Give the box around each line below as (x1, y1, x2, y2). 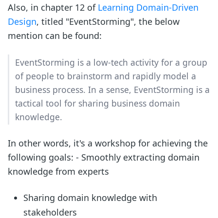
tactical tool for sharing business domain (15, 97, 181, 109)
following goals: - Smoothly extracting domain (8, 151, 200, 163)
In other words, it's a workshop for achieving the (8, 137, 208, 149)
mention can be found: (8, 30, 102, 42)
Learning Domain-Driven (98, 1, 199, 14)
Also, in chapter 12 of (8, 1, 98, 14)
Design (8, 16, 36, 28)
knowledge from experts (8, 165, 109, 178)
